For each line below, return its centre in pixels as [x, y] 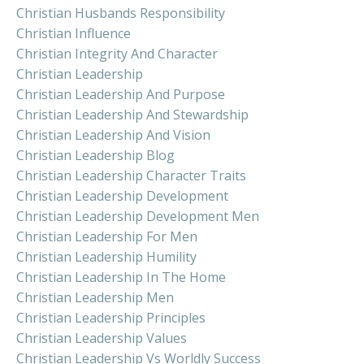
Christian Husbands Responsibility [121, 13]
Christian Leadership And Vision [113, 134]
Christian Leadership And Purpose [121, 94]
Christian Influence [74, 33]
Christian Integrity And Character [117, 53]
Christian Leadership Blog [95, 155]
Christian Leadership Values [102, 338]
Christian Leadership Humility [106, 256]
